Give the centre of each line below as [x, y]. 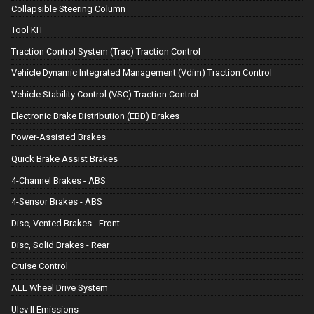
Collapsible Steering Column [68, 8]
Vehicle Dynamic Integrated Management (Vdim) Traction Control [142, 73]
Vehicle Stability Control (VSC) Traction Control [105, 95]
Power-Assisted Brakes [59, 137]
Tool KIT [27, 30]
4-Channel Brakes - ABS [59, 180]
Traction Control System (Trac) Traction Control [106, 51]
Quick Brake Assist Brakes [64, 159]
